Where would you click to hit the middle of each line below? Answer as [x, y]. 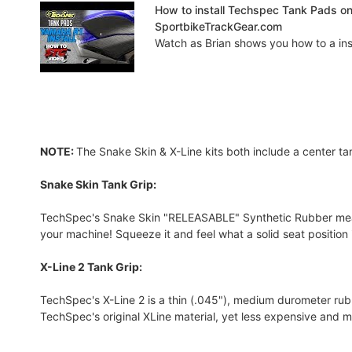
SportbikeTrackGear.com [218, 26]
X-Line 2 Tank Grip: [91, 266]
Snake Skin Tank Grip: [98, 184]
